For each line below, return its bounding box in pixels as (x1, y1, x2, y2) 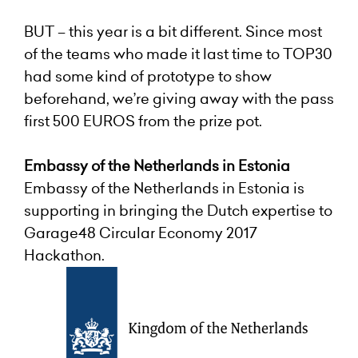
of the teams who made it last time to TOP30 (24, 43, 332, 64)
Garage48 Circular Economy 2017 (24, 222, 257, 243)
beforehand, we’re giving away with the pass (24, 88, 334, 109)
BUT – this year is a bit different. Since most (24, 21, 322, 42)
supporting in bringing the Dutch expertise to (24, 200, 332, 221)
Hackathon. (24, 245, 105, 265)
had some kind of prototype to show (24, 66, 272, 86)
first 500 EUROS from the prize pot (24, 110, 259, 131)
